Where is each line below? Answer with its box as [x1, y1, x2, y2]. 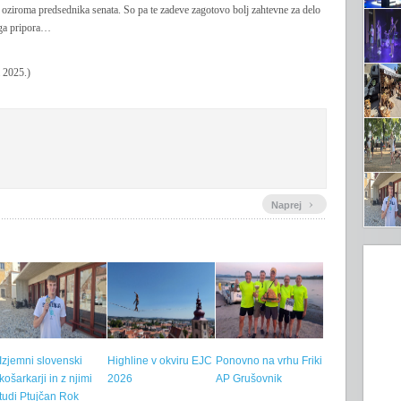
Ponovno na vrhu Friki [216, 354, 322, 367]
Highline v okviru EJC [107, 354, 212, 367]
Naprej [271, 200, 304, 210]
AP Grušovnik [216, 372, 282, 385]
